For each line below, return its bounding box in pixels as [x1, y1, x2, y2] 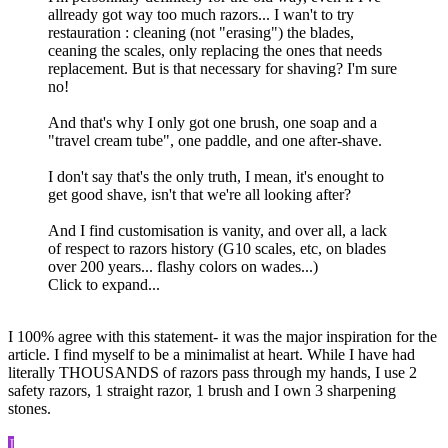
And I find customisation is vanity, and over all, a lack [48, 222, 387, 240]
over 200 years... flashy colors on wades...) [48, 258, 318, 276]
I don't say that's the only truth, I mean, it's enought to [48, 168, 384, 186]
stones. [8, 400, 51, 418]
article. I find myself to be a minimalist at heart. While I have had [8, 346, 415, 364]
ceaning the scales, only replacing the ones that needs [48, 42, 382, 60]
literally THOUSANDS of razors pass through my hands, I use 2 [8, 364, 417, 382]
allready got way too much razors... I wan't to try [48, 6, 354, 24]
